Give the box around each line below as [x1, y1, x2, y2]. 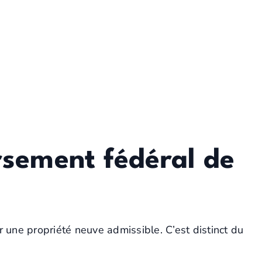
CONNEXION [182, 27, 239, 39]
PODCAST [56, 27, 99, 40]
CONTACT [119, 27, 163, 40]
